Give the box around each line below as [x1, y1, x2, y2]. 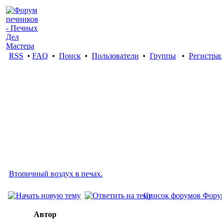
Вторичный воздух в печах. [9, 169, 103, 178]
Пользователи [92, 52, 139, 60]
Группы [150, 52, 176, 60]
